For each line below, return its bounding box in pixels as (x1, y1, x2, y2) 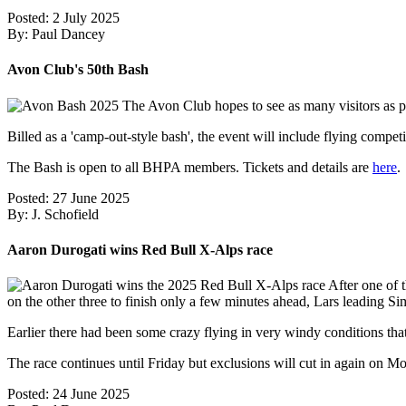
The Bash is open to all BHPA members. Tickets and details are (7, 159, 372, 175)
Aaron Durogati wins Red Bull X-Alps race (7, 241, 273, 257)
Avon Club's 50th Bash (7, 62, 149, 78)
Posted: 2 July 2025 (7, 10, 120, 25)
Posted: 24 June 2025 (7, 386, 130, 402)
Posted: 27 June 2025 (7, 189, 130, 206)
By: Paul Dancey (7, 26, 105, 42)
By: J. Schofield (7, 206, 99, 222)
